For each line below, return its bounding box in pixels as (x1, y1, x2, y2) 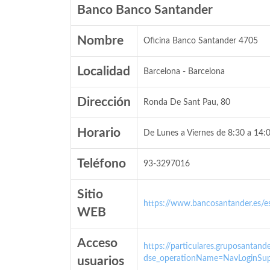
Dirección (77, 96, 131, 108)
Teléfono (77, 157, 126, 170)
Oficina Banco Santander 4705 (143, 37, 258, 45)
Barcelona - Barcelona (143, 67, 225, 76)
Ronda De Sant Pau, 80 (143, 98, 230, 107)
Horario (77, 127, 121, 139)
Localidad (77, 65, 130, 78)
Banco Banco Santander (77, 4, 213, 16)
